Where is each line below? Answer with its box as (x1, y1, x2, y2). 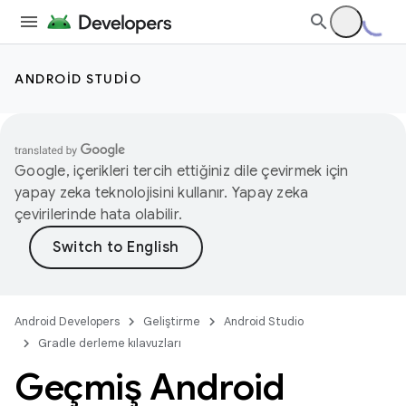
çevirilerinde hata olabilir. (14, 206, 182, 224)
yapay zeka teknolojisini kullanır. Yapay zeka (14, 184, 309, 202)
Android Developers (14, 314, 120, 329)
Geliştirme (143, 314, 200, 329)
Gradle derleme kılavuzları (38, 335, 181, 351)
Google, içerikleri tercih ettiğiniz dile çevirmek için (14, 162, 349, 180)
